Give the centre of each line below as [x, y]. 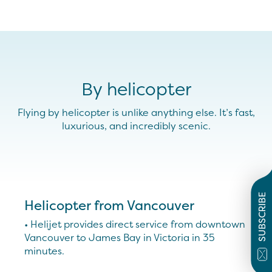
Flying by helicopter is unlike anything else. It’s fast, [136, 112]
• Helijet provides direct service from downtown [135, 224]
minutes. [44, 251]
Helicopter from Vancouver [109, 205]
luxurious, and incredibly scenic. [136, 126]
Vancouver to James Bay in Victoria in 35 [120, 237]
